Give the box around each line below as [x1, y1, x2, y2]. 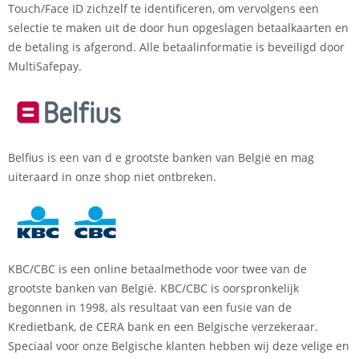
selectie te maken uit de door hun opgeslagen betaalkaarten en [8, 19, 349, 35]
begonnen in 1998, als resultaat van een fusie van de [8, 299, 292, 315]
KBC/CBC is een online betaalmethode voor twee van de [8, 260, 307, 276]
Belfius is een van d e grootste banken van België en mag [8, 149, 314, 165]
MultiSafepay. [8, 58, 82, 74]
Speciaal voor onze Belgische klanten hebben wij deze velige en [8, 337, 349, 353]
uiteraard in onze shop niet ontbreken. [8, 168, 220, 184]
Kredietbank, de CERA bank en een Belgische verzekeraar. [8, 318, 318, 334]
